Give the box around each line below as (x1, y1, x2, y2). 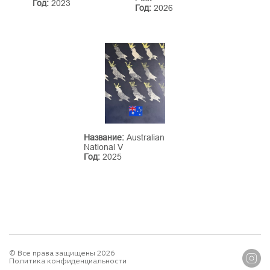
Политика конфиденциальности (9, 257, 127, 265)
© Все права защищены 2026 (9, 249, 115, 257)
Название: (84, 132, 124, 142)
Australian (124, 132, 165, 142)
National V (84, 142, 123, 152)
